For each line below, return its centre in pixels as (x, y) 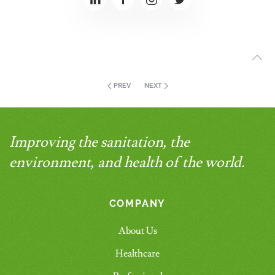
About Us (137, 231)
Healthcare (137, 254)
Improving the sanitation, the (99, 142)
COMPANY (137, 204)
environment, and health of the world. (127, 163)
